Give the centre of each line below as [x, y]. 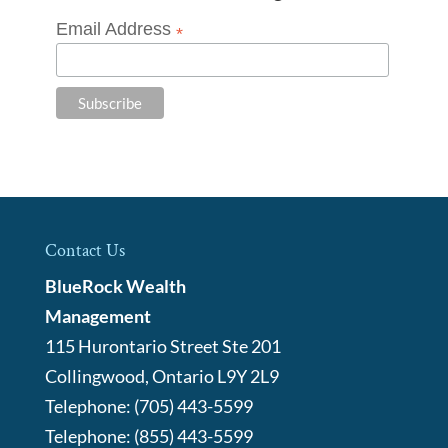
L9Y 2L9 [247, 376]
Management [97, 316]
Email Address [115, 28]
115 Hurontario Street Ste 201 [162, 346]
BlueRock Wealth [115, 286]
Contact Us [84, 251]
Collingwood [94, 376]
